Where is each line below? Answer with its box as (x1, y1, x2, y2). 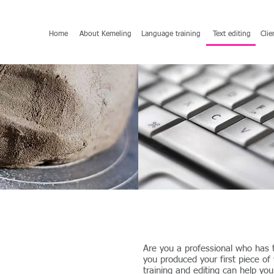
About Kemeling (80, 31, 131, 38)
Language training (141, 31, 201, 38)
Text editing (212, 31, 251, 38)
